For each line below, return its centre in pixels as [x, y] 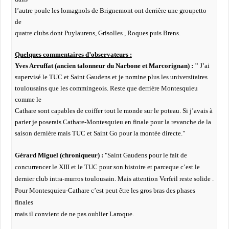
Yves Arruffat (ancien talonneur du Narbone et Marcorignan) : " [106, 66]
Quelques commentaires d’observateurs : [73, 54]
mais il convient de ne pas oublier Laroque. [74, 214]
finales [24, 202]
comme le [28, 99]
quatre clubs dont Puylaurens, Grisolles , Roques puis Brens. [97, 33]
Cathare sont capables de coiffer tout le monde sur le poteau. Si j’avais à [113, 111]
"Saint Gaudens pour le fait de [146, 155]
